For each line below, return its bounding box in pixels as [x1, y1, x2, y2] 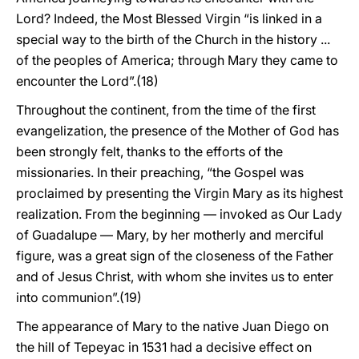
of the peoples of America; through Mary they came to [16, 52, 338, 68]
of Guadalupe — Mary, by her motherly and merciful [16, 227, 324, 243]
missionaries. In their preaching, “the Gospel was [16, 164, 304, 180]
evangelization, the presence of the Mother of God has [16, 123, 339, 139]
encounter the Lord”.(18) [16, 73, 159, 89]
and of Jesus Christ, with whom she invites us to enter [16, 268, 333, 284]
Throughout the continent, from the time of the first [16, 102, 316, 118]
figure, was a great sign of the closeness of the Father [16, 248, 333, 264]
